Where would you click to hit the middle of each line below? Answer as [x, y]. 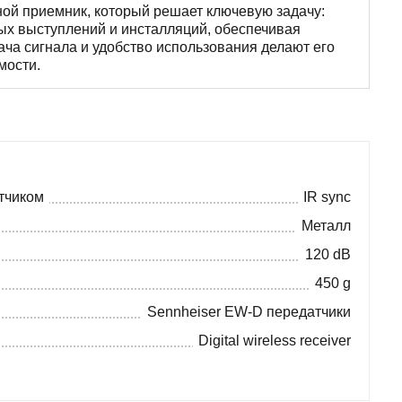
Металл [326, 225]
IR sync [327, 197]
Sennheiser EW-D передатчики [249, 311]
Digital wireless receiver [275, 340]
